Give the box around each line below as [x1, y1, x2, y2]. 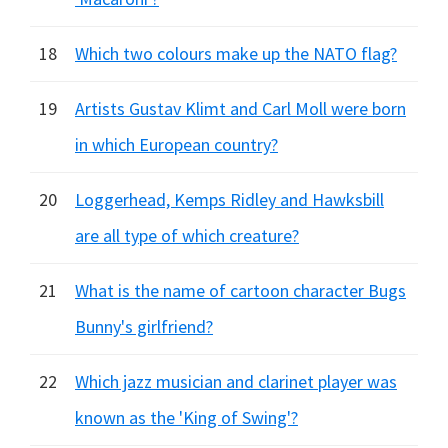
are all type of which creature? [75, 224, 299, 247]
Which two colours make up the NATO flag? [75, 42, 397, 65]
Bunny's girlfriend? [75, 315, 213, 338]
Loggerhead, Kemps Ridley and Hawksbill [75, 188, 384, 211]
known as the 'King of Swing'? [75, 406, 298, 429]
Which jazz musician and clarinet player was [75, 370, 397, 393]
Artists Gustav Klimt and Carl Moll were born [75, 97, 406, 120]
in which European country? [75, 133, 278, 156]
